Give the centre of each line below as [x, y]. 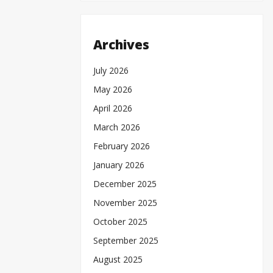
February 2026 [122, 146]
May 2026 [113, 89]
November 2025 [125, 202]
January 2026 [119, 165]
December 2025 [125, 183]
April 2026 [113, 108]
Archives [121, 45]
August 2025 [118, 259]
